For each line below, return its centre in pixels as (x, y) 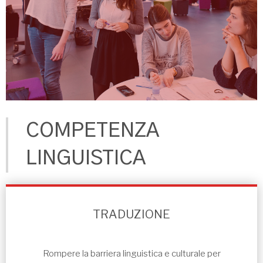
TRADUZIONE (131, 215)
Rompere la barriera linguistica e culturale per (131, 254)
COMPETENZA (92, 131)
